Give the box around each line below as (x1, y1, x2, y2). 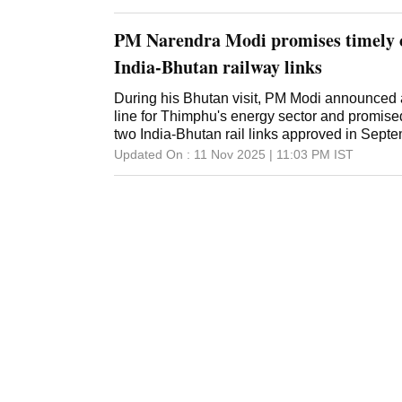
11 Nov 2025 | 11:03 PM (194, 147, 330, 162)
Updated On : (114, 147, 190, 162)
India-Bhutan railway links (114, 54, 322, 81)
